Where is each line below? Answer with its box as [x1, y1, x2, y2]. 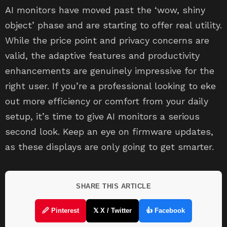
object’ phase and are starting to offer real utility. [5, 20, 222, 30]
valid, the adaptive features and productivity [5, 50, 200, 61]
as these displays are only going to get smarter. [5, 141, 214, 152]
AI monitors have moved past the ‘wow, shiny [5, 5, 205, 15]
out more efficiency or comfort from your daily [5, 96, 208, 106]
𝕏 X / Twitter [93, 207, 132, 214]
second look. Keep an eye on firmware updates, [5, 126, 213, 137]
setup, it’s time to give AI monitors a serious [5, 111, 200, 122]
